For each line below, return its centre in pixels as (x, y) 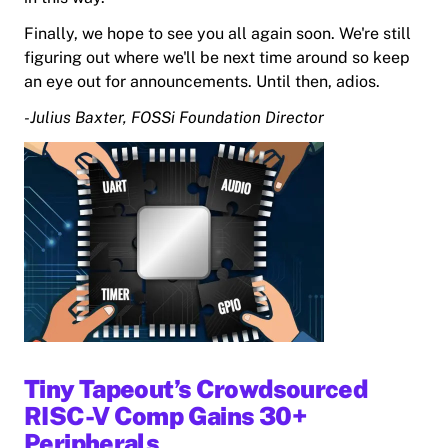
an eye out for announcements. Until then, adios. (202, 82)
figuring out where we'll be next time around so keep (217, 58)
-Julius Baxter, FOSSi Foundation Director (174, 118)
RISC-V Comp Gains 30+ (165, 416)
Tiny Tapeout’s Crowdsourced (196, 389)
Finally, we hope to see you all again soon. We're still (217, 34)
